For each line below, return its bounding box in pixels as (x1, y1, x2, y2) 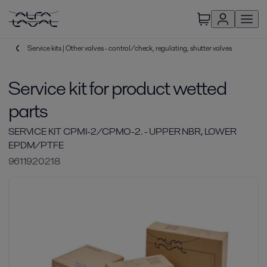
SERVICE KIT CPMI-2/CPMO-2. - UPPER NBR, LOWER (8, 125, 237, 138)
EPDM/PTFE (8, 138, 64, 152)
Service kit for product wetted (8, 74, 227, 101)
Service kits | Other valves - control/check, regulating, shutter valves (27, 43, 232, 53)
